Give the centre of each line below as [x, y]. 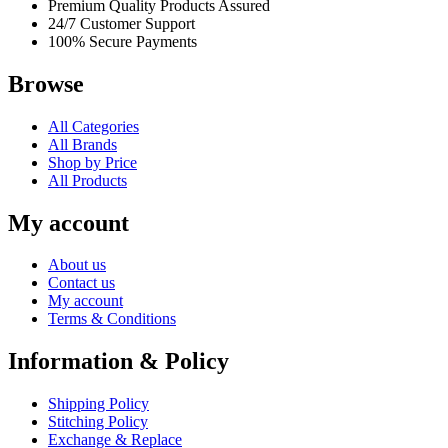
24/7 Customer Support [121, 23]
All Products [87, 180]
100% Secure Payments [122, 41]
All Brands [82, 144]
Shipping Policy [98, 404]
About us [77, 265]
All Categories [93, 126]
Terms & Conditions [112, 319]
